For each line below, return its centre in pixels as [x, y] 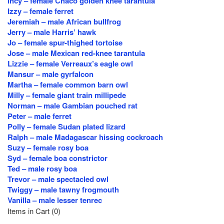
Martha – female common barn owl [68, 84]
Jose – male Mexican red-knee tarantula [76, 53]
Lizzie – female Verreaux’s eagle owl [70, 63]
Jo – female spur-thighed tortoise [65, 42]
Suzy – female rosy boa [48, 147]
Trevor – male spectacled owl [58, 179]
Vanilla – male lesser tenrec [55, 200]
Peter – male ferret [39, 116]
